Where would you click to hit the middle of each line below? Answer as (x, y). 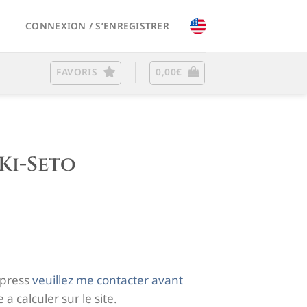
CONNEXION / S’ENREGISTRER (97, 26)
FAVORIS (77, 72)
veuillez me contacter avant (108, 280)
